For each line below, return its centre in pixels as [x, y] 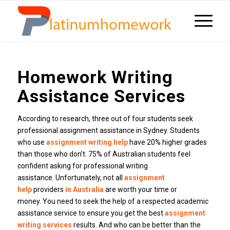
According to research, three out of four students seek [105, 119]
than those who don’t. [52, 154]
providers [48, 189]
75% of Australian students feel [139, 154]
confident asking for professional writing [82, 166]
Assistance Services [101, 96]
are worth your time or [140, 189]
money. [29, 201]
